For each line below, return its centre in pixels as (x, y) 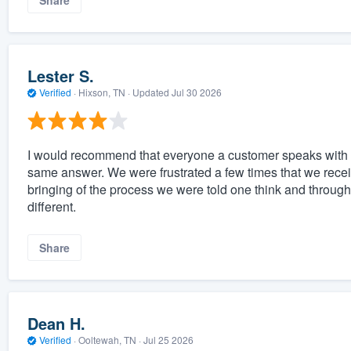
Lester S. (60, 75)
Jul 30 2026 (196, 92)
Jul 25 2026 (168, 339)
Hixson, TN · (104, 92)
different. (51, 207)
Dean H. (56, 323)
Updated (152, 92)
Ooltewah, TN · (109, 339)
